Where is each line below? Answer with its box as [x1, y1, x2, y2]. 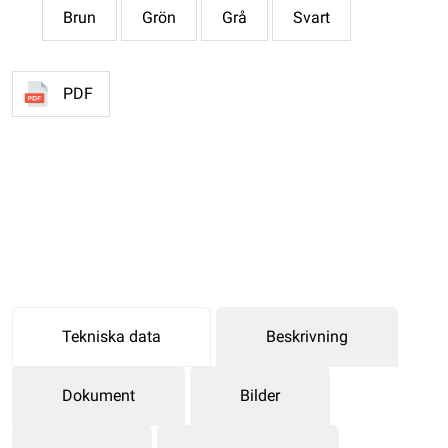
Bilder [240, 385, 280, 405]
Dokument [62, 385, 135, 405]
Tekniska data [62, 326, 161, 346]
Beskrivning [266, 326, 348, 346]
